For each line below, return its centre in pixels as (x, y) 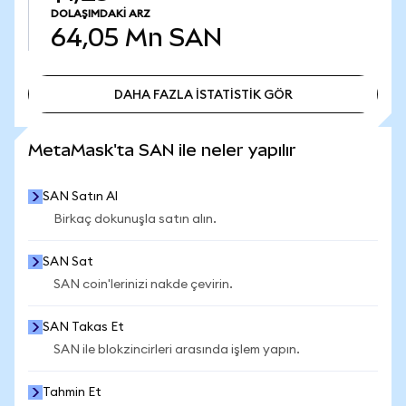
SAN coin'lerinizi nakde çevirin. (143, 285)
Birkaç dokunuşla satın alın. (135, 219)
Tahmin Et (72, 392)
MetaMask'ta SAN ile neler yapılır (162, 150)
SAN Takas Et (83, 327)
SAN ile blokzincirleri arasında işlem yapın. (177, 350)
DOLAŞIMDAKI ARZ (101, 14)
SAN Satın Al (80, 197)
